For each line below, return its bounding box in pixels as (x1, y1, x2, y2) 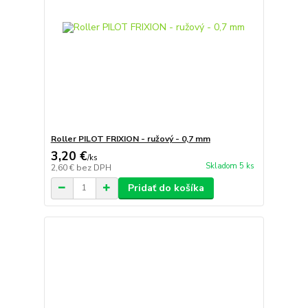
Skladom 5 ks (205, 161, 254, 172)
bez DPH (76, 162, 111, 173)
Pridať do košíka (127, 181, 204, 195)
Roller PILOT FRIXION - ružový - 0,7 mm (50, 133, 210, 144)
